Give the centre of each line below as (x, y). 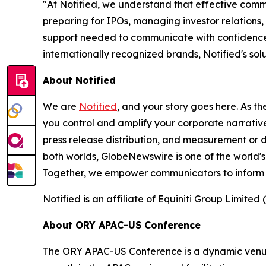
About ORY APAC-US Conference (122, 225)
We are (61, 107)
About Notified (79, 80)
